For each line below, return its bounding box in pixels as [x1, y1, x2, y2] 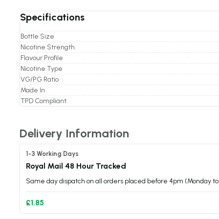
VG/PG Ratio [21, 75, 59, 84]
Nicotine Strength [21, 43, 75, 51]
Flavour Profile [21, 54, 63, 62]
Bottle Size [21, 32, 54, 41]
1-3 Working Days [26, 150, 79, 157]
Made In [21, 86, 45, 94]
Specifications [20, 11, 85, 23]
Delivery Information [20, 126, 129, 140]
